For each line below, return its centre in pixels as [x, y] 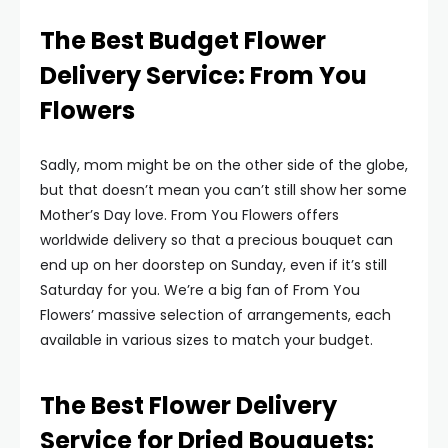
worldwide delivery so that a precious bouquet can [216, 240]
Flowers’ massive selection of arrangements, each [215, 315]
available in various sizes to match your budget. [206, 340]
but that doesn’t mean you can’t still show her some [223, 190]
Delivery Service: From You [203, 75]
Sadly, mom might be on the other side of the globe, [224, 165]
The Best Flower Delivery [188, 405]
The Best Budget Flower [183, 40]
